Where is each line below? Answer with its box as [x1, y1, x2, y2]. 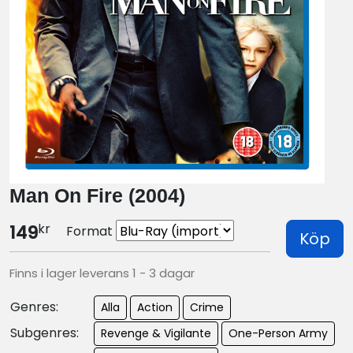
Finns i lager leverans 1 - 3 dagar [9, 264, 195, 281]
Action [137, 299, 173, 315]
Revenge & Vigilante [101, 325, 211, 341]
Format [66, 221, 113, 240]
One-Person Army [229, 325, 328, 341]
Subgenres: [10, 323, 79, 342]
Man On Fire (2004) [9, 184, 185, 206]
